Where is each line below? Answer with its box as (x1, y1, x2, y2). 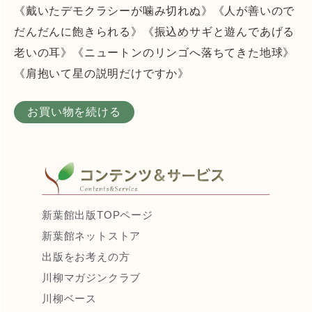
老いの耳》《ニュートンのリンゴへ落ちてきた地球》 (14, 46, 295, 58)
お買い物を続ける (27, 105, 121, 118)
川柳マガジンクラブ (42, 272, 141, 284)
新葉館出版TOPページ (42, 209, 153, 221)
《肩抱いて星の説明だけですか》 (14, 67, 190, 79)
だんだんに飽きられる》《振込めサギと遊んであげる (14, 25, 295, 38)
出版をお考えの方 (42, 251, 130, 263)
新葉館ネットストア (42, 230, 141, 242)
